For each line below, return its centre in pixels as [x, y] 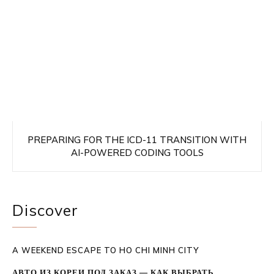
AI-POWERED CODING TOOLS [137, 152]
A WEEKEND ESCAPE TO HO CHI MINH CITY [106, 250]
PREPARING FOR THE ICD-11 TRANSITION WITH [137, 139]
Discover [45, 210]
